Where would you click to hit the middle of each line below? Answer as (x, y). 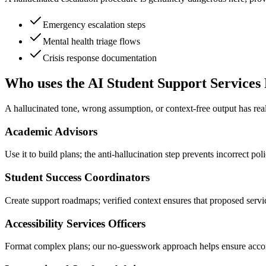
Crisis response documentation (100, 58)
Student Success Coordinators (77, 178)
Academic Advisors (51, 131)
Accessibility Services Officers (75, 223)
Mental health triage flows (91, 42)
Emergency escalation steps (94, 25)
